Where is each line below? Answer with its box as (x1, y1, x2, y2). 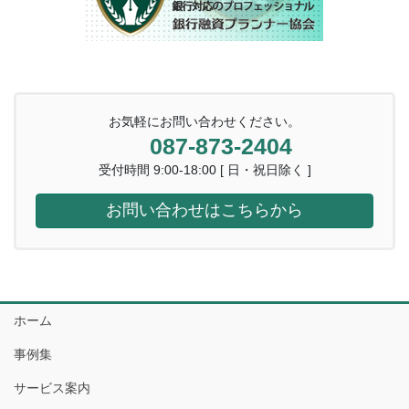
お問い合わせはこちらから (101, 200, 308, 219)
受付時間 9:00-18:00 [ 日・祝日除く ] (98, 163, 311, 178)
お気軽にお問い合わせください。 (109, 114, 300, 130)
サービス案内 (14, 381, 90, 396)
